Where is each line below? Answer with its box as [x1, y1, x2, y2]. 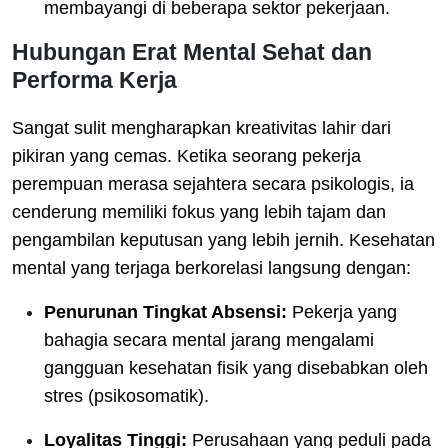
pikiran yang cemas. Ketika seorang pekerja [12, 145, 361, 166]
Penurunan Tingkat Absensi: [44, 301, 287, 322]
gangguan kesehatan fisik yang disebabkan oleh [44, 357, 428, 378]
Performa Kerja [12, 66, 177, 93]
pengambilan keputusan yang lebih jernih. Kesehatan [12, 229, 435, 250]
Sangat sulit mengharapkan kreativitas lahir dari [12, 117, 391, 138]
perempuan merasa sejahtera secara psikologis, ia [12, 173, 414, 194]
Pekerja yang [287, 301, 397, 322]
